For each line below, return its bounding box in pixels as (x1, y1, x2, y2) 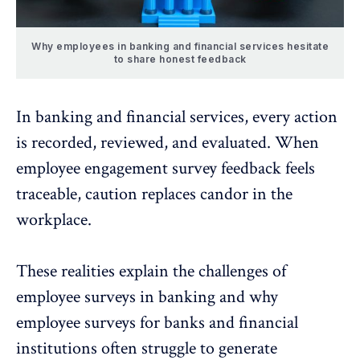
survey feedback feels (172, 157, 315, 181)
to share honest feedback (113, 53, 247, 66)
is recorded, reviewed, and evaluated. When (16, 131, 319, 155)
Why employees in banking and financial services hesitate (31, 40, 329, 53)
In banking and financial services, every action (16, 105, 337, 129)
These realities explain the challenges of (16, 260, 286, 284)
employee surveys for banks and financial (16, 311, 298, 335)
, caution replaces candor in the (77, 182, 292, 207)
